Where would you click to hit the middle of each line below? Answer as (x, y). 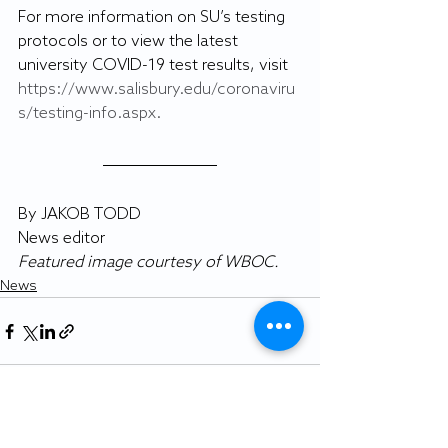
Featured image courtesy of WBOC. (148, 262)
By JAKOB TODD (79, 214)
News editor (61, 238)
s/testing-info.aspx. (89, 113)
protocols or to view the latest (130, 41)
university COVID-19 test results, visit (155, 65)
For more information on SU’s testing (153, 17)
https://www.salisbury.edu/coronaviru (156, 89)
